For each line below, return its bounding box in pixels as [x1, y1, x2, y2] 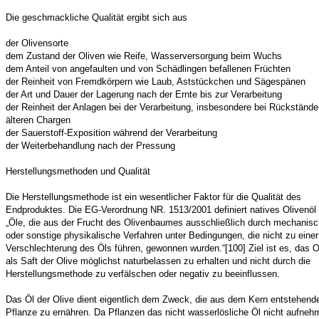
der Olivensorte [6, 38, 68, 48]
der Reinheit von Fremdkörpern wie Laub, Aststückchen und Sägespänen [6, 76, 305, 87]
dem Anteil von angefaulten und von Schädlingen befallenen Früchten [6, 63, 291, 74]
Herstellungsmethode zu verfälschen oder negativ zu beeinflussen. [6, 268, 280, 279]
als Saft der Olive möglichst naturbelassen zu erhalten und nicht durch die [6, 256, 310, 266]
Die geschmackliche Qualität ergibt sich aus [6, 12, 187, 23]
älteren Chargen [6, 115, 70, 125]
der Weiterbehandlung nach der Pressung [6, 140, 175, 151]
